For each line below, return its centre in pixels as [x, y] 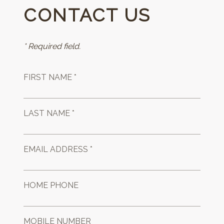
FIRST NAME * [50, 77]
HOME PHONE [51, 185]
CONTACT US [87, 15]
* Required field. [52, 46]
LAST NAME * [49, 113]
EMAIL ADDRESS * [58, 149]
